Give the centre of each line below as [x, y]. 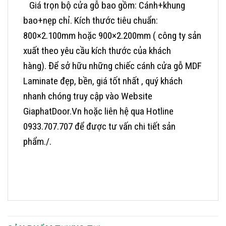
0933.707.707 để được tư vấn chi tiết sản [99, 126]
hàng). [36, 66]
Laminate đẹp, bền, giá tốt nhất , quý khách [103, 81]
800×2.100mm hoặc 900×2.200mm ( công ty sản [112, 35]
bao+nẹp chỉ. [49, 20]
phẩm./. [37, 141]
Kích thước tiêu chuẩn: [116, 20]
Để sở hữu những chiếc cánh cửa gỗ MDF [125, 66]
